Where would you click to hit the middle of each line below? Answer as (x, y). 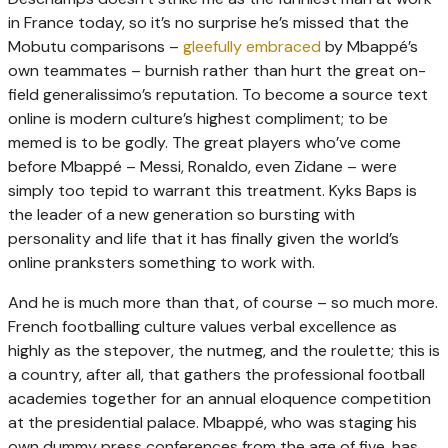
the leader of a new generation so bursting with (181, 215)
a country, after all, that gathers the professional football (216, 375)
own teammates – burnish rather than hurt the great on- (217, 71)
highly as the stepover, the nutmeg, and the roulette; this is (224, 351)
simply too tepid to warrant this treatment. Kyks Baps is (212, 191)
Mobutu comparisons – (95, 47)
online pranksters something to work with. (161, 263)
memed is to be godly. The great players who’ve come (204, 143)
